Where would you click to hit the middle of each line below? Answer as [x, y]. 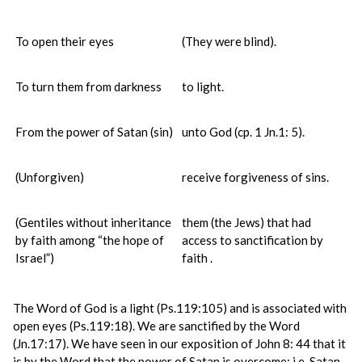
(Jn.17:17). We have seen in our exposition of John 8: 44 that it [179, 343]
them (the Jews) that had [246, 222]
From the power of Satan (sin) [94, 132]
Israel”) [35, 258]
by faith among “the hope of [90, 240]
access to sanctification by [253, 240]
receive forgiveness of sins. [255, 177]
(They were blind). [229, 41]
